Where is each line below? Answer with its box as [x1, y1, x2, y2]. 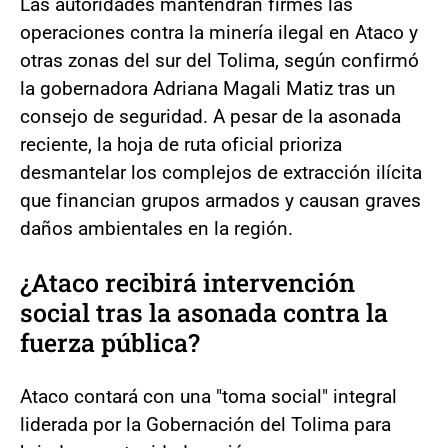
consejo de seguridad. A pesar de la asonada [20, 104, 401, 128]
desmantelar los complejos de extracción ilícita [20, 160, 422, 184]
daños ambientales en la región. [20, 216, 293, 240]
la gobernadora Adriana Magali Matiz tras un [20, 76, 396, 100]
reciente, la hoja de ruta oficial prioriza [20, 132, 342, 156]
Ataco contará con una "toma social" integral [20, 384, 397, 408]
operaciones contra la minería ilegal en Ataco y [20, 20, 418, 44]
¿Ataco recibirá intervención [20, 265, 355, 299]
